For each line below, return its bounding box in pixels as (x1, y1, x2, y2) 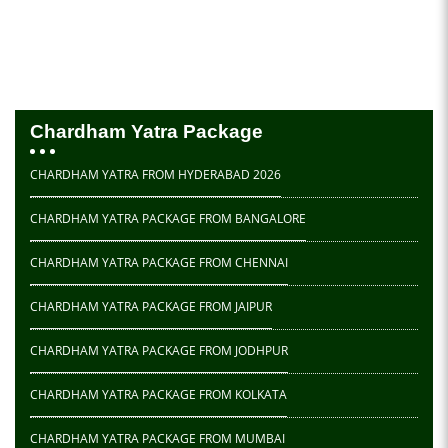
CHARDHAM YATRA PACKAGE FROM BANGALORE (30, 210, 306, 228)
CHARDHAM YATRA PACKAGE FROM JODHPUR (30, 342, 288, 360)
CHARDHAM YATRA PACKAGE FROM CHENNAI (30, 254, 288, 272)
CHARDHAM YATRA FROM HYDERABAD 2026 (30, 166, 281, 184)
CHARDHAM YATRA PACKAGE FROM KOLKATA (30, 386, 287, 404)
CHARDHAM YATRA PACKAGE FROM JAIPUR (30, 298, 272, 316)
